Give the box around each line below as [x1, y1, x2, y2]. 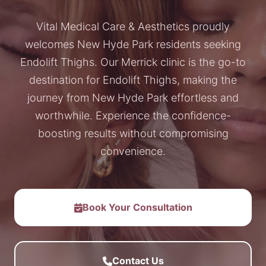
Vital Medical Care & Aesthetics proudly [36, 20, 230, 33]
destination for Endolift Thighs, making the [29, 74, 237, 86]
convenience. [100, 145, 166, 157]
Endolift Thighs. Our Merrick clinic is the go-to [20, 56, 246, 68]
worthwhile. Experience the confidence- [35, 109, 231, 122]
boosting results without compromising [37, 127, 229, 140]
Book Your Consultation [82, 201, 192, 213]
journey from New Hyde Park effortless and [27, 91, 239, 104]
